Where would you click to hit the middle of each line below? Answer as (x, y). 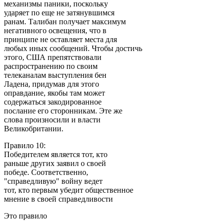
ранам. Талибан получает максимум (65, 21)
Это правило (26, 216)
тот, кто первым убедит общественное (69, 190)
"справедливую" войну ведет (53, 181)
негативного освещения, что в (55, 30)
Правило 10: (25, 145)
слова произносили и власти (52, 119)
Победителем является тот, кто (56, 154)
